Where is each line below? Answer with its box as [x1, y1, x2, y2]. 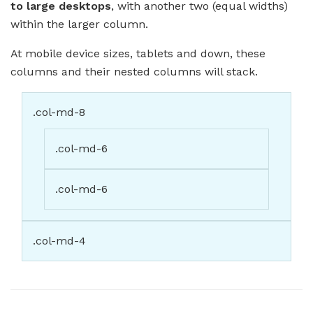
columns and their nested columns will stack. [10, 65, 258, 79]
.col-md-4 [33, 234, 86, 248]
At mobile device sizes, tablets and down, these [10, 47, 265, 61]
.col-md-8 [33, 105, 85, 119]
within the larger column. [10, 17, 148, 31]
